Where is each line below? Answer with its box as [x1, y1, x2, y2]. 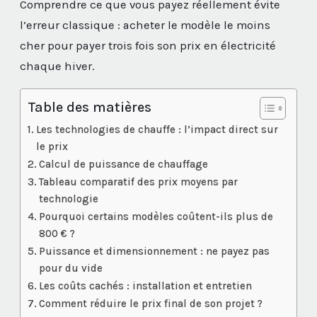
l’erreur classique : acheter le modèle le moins [20, 18, 270, 33]
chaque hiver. [20, 59, 95, 74]
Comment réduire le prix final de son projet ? [39, 297, 263, 311]
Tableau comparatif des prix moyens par [39, 175, 238, 189]
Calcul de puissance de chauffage [39, 158, 209, 171]
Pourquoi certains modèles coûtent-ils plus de [39, 210, 274, 224]
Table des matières [28, 99, 151, 116]
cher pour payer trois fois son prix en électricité [20, 39, 276, 53]
